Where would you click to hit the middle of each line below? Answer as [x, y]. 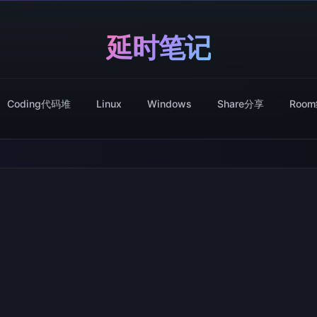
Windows [169, 104]
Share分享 [241, 104]
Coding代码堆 [39, 104]
